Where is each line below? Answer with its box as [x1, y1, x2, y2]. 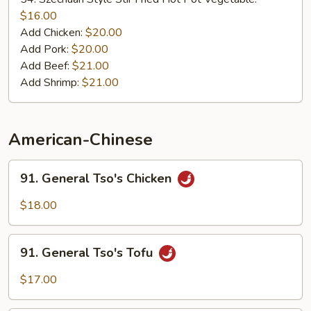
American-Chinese [8, 128, 153, 151]
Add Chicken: [20, 25, 85, 40]
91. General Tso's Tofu [20, 244, 156, 262]
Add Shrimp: [20, 75, 82, 90]
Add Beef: [20, 58, 72, 74]
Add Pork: [20, 42, 72, 57]
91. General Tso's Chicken [20, 170, 175, 187]
